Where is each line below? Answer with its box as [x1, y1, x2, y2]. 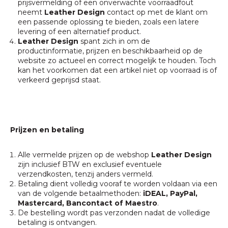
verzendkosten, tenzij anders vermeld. [18, 169, 153, 179]
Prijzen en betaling [10, 125, 84, 134]
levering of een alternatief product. [18, 27, 141, 36]
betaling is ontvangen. [18, 218, 97, 227]
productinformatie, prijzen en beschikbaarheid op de [18, 46, 203, 55]
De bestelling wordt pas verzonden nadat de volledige [18, 208, 210, 217]
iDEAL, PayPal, [143, 189, 197, 198]
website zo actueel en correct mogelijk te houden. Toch [18, 56, 216, 65]
